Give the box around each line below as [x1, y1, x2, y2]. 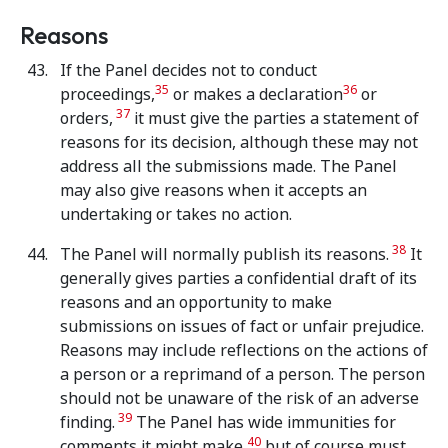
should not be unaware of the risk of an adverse [60, 387, 419, 410]
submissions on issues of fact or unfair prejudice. [60, 315, 424, 338]
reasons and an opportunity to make [60, 291, 332, 314]
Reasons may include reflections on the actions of [60, 339, 428, 362]
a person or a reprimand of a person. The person [60, 363, 425, 386]
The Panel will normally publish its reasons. [60, 243, 389, 266]
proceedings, [60, 83, 155, 106]
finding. [60, 411, 115, 434]
